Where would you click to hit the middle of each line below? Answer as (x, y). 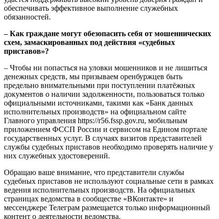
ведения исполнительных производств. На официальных (99, 190)
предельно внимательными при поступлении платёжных (99, 86)
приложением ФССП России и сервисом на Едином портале (106, 130)
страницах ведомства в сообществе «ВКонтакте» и (89, 199)
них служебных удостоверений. (57, 156)
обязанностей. (27, 17)
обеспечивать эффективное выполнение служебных (91, 8)
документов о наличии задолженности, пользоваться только (104, 94)
